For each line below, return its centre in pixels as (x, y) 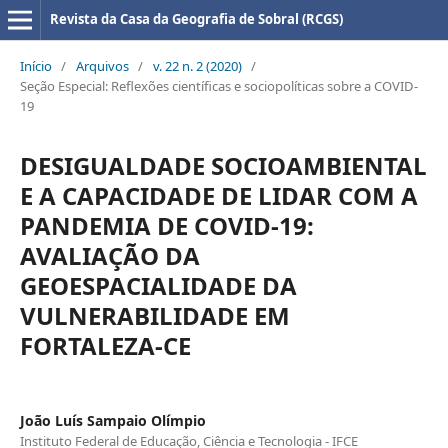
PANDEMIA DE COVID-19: (166, 225)
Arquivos (102, 65)
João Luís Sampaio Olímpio (112, 420)
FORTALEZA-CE (105, 345)
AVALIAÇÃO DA (109, 255)
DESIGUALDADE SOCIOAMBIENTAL (223, 165)
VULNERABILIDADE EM (154, 315)
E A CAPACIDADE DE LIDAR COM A (218, 195)
